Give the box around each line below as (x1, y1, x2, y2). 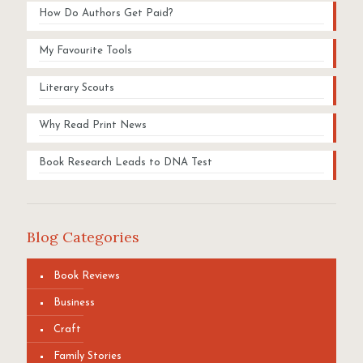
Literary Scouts (39, 83, 114, 94)
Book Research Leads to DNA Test (39, 157, 212, 169)
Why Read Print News (39, 120, 147, 131)
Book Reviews (53, 271, 120, 282)
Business (53, 297, 95, 309)
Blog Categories (27, 228, 139, 247)
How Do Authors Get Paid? (39, 8, 173, 19)
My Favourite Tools (39, 45, 132, 57)
